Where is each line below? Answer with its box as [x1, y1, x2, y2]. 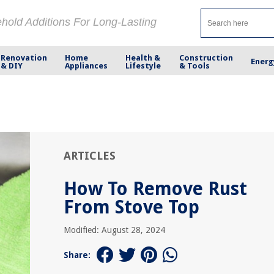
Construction [179, 53, 233, 62]
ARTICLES [64, 149, 116, 162]
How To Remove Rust [64, 178, 247, 199]
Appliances [65, 61, 108, 70]
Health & [125, 53, 161, 62]
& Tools [179, 61, 210, 70]
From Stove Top [64, 196, 199, 218]
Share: [64, 250, 91, 260]
